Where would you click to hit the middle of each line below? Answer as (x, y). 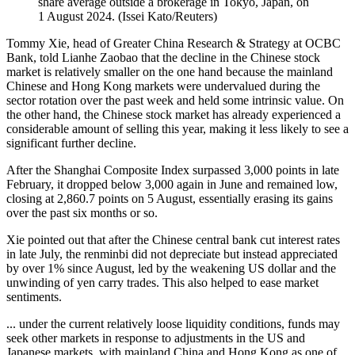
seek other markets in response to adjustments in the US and (156, 338)
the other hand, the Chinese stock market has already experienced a (174, 115)
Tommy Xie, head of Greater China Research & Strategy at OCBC (174, 44)
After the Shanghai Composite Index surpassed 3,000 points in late (173, 170)
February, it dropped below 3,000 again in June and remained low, (172, 185)
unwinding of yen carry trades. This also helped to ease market (162, 283)
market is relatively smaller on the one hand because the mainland (170, 72)
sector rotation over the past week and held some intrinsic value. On (175, 101)
